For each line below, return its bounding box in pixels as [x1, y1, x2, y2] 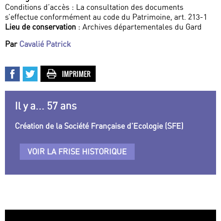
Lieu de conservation [5, 22, 76, 32]
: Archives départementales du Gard [76, 22, 202, 32]
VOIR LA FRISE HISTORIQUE [28, 147, 127, 157]
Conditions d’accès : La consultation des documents [5, 2, 184, 12]
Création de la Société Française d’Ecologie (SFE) [15, 121, 184, 131]
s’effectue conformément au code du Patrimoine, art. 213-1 [5, 12, 207, 22]
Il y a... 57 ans [15, 100, 76, 112]
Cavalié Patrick [19, 39, 71, 49]
